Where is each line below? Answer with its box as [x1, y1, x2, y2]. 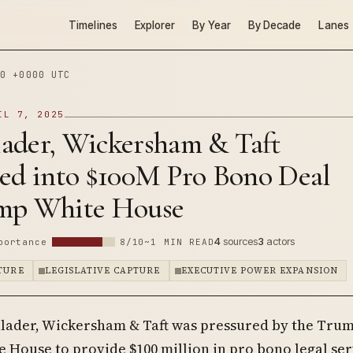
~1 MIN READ [144, 236, 215, 247]
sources [221, 235, 258, 247]
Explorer [134, 18, 176, 32]
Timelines [69, 18, 117, 32]
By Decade [247, 18, 302, 32]
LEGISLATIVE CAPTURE [44, 265, 161, 277]
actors [264, 235, 295, 247]
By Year [192, 18, 231, 32]
